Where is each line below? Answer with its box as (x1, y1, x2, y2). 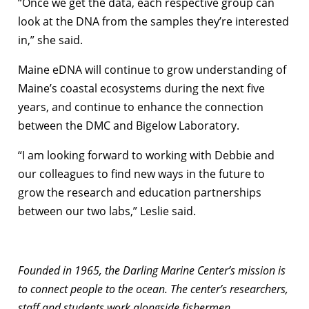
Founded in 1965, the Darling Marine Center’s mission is (18, 262, 286, 278)
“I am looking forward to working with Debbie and (18, 147, 275, 163)
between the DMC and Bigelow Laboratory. (18, 117, 239, 133)
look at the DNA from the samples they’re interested (18, 13, 289, 29)
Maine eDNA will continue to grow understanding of (18, 61, 286, 77)
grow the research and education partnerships (18, 184, 261, 200)
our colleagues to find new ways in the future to (18, 166, 265, 181)
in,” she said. (18, 32, 83, 48)
